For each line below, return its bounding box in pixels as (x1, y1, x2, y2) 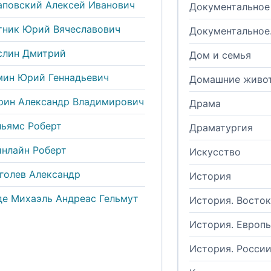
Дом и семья (189, 49, 251, 62)
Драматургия (189, 122, 253, 134)
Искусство (189, 146, 241, 158)
